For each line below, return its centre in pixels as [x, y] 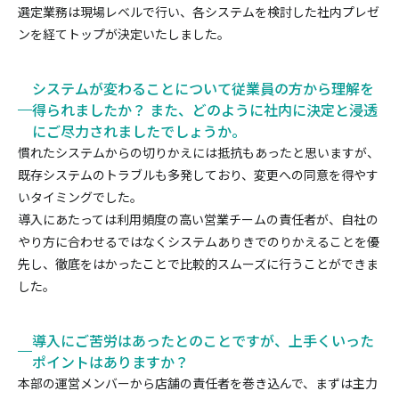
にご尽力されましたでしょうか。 [139, 131]
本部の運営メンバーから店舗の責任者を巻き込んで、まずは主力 [198, 383]
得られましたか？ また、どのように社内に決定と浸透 [205, 110]
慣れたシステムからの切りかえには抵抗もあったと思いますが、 [199, 153]
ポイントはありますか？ [110, 362]
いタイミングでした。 [80, 197]
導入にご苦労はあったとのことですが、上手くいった [203, 341]
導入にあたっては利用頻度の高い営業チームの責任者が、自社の [198, 220]
